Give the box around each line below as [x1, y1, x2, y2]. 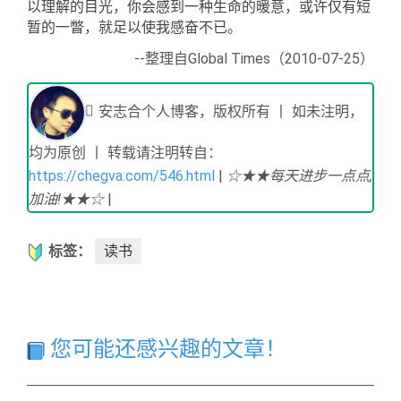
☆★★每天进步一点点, [226, 166, 372, 184]
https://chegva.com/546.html [29, 166, 215, 184]
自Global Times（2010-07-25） [174, 49, 374, 67]
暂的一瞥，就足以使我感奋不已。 [27, 19, 242, 35]
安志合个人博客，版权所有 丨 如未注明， [95, 102, 363, 120]
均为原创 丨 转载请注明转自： [29, 143, 222, 161]
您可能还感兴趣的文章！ [45, 337, 286, 361]
